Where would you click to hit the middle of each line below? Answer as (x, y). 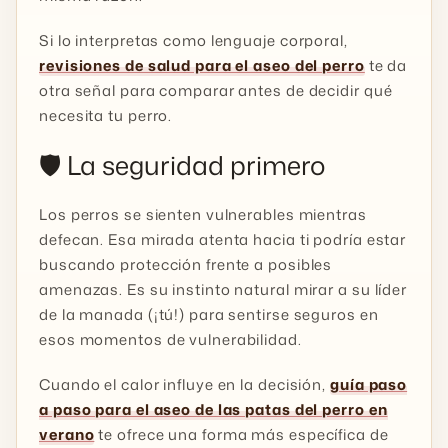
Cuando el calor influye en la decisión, (184, 385)
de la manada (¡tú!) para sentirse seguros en (209, 315)
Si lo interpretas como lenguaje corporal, (193, 41)
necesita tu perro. (106, 116)
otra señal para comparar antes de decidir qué (216, 91)
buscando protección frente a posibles (186, 265)
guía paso (369, 385)
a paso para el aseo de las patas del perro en (213, 410)
